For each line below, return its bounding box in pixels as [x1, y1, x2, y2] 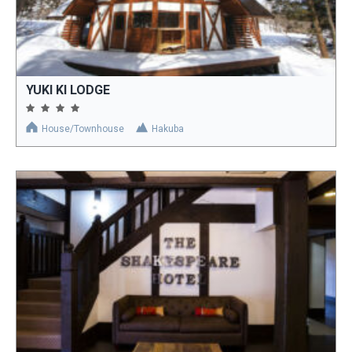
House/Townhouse [42, 123, 124, 135]
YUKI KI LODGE [26, 82, 110, 98]
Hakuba [152, 123, 184, 135]
